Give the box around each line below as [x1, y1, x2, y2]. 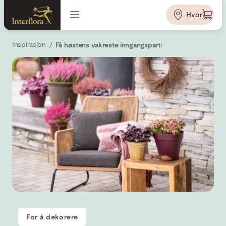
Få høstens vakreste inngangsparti [55, 40, 162, 49]
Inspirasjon [12, 40, 46, 48]
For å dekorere [26, 213, 78, 221]
